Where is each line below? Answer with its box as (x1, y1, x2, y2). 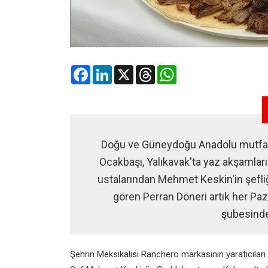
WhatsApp (176, 65, 216, 75)
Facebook (90, 65, 127, 75)
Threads (155, 65, 187, 75)
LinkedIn (112, 65, 143, 75)
